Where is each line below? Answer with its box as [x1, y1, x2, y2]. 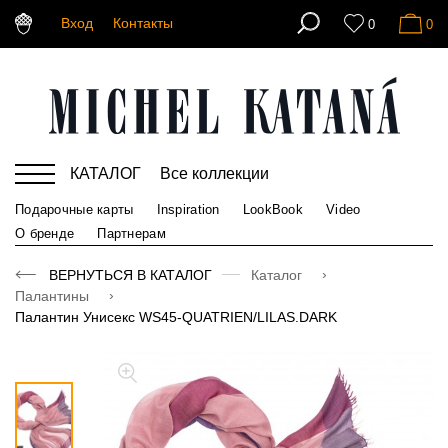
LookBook [242, 202, 304, 218]
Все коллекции [160, 165, 269, 182]
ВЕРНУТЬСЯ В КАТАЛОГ [49, 266, 212, 283]
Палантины [15, 287, 93, 304]
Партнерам [97, 225, 166, 241]
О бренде [15, 225, 75, 241]
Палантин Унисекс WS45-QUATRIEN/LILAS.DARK [15, 308, 337, 325]
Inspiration [156, 202, 220, 218]
